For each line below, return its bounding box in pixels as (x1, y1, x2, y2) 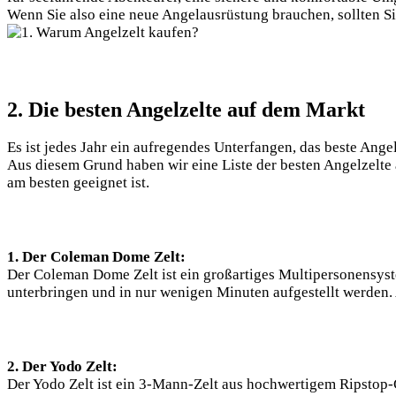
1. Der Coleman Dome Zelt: (7, 248, 186, 266)
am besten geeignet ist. (7, 174, 149, 192)
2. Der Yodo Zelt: (7, 358, 118, 376)
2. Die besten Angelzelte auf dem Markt (7, 97, 365, 121)
